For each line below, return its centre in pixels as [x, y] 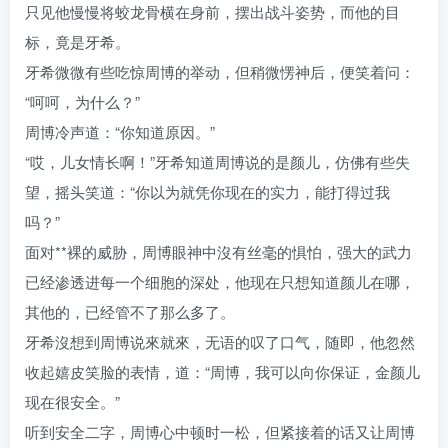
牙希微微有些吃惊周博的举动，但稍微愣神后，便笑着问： [220, 72]
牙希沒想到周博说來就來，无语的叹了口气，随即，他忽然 [220, 342]
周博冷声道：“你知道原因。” [120, 132]
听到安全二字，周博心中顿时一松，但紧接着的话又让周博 [220, 432]
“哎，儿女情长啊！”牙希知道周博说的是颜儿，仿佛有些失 [217, 162]
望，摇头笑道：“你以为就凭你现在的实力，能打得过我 [207, 192]
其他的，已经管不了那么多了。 [130, 312]
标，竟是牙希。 [77, 42]
